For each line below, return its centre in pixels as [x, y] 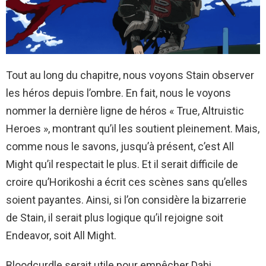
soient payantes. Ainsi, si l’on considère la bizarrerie [126, 200]
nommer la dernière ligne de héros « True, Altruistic [125, 111]
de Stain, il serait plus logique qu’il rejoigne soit [115, 218]
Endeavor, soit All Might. [61, 236]
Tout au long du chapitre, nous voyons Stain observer [130, 75]
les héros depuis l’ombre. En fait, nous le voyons [118, 93]
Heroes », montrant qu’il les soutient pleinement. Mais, [133, 129]
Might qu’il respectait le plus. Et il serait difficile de [122, 164]
